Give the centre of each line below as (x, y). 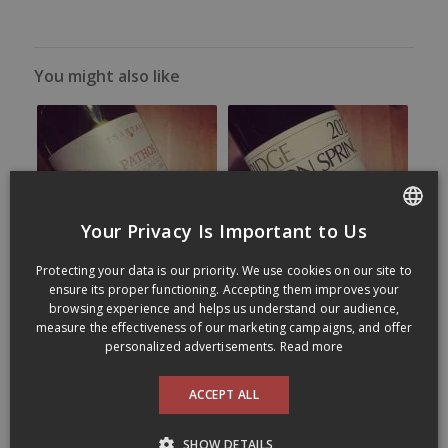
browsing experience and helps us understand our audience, (224, 308)
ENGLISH (385, 281)
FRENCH (383, 247)
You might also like (106, 75)
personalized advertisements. (190, 346)
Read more (311, 346)
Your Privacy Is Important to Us (224, 231)
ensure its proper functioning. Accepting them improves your (224, 289)
